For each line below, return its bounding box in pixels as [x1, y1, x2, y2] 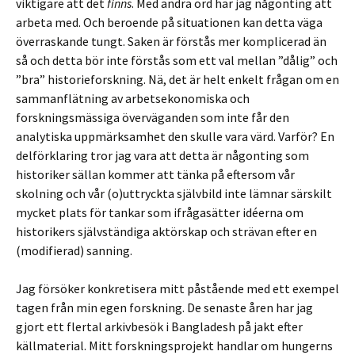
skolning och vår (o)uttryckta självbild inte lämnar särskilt [16, 185, 332, 202]
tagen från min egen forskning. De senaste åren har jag [16, 300, 313, 316]
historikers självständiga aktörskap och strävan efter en [16, 223, 317, 240]
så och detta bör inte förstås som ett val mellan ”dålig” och [16, 52, 338, 69]
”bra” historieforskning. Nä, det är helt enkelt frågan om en [16, 71, 339, 88]
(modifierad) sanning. [16, 242, 132, 259]
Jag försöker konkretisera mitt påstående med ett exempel [16, 281, 339, 297]
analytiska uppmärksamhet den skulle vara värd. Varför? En [16, 128, 334, 145]
